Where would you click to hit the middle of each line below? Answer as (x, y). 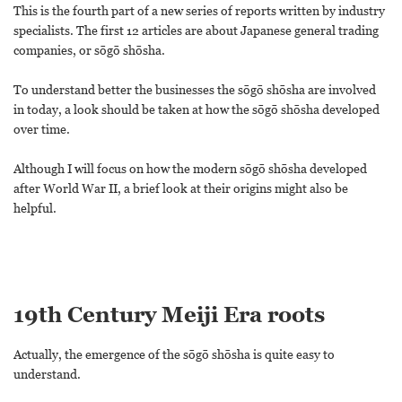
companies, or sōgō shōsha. (89, 50)
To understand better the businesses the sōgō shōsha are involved (195, 90)
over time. (42, 129)
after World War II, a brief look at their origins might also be (181, 188)
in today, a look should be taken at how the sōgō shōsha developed (197, 109)
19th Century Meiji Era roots (169, 315)
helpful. (35, 208)
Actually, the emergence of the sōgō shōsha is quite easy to (174, 354)
